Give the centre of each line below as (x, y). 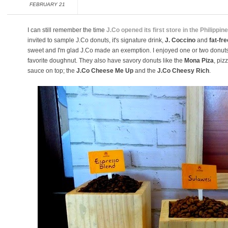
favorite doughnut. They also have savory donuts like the (106, 61)
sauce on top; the (52, 71)
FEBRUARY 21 (47, 4)
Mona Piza (199, 61)
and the (146, 71)
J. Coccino (180, 40)
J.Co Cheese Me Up (106, 71)
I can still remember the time (67, 30)
